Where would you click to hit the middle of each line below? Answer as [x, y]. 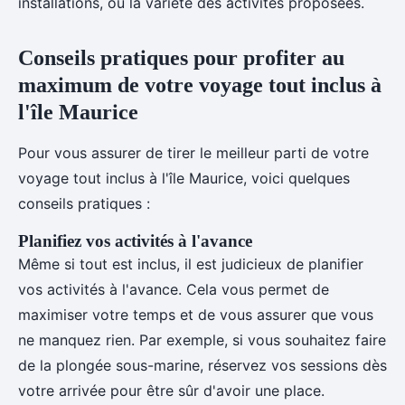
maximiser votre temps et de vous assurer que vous [196, 315]
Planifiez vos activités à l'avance [135, 241]
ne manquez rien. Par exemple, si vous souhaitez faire [202, 340]
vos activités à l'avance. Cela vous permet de [174, 289]
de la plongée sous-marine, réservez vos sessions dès [202, 365]
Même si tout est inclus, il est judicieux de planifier [191, 264]
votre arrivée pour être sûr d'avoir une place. [171, 391]
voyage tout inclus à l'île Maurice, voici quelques [184, 178]
